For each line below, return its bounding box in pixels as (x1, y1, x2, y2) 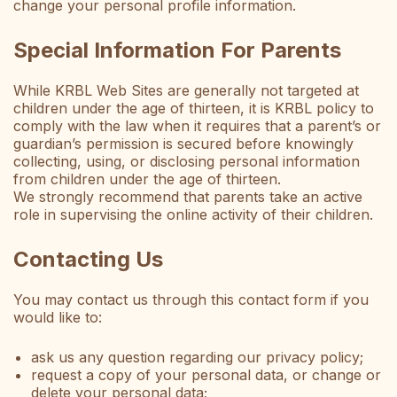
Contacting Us (13, 246, 163, 273)
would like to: (13, 308, 102, 327)
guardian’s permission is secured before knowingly (13, 135, 354, 153)
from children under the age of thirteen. (13, 170, 281, 189)
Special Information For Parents (13, 37, 341, 64)
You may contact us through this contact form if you (13, 291, 369, 309)
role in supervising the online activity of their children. (13, 206, 373, 224)
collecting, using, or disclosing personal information (13, 152, 360, 171)
